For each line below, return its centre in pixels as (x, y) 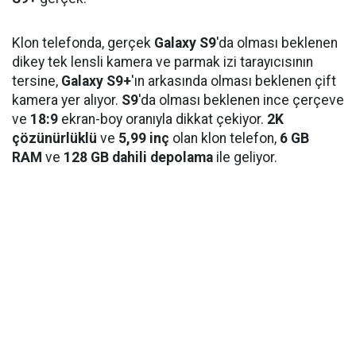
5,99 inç (144, 138)
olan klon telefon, (224, 138)
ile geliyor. (245, 157)
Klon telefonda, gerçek (83, 43)
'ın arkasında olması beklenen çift (234, 81)
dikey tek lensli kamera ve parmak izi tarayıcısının (163, 62)
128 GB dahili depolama (137, 157)
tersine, (37, 81)
